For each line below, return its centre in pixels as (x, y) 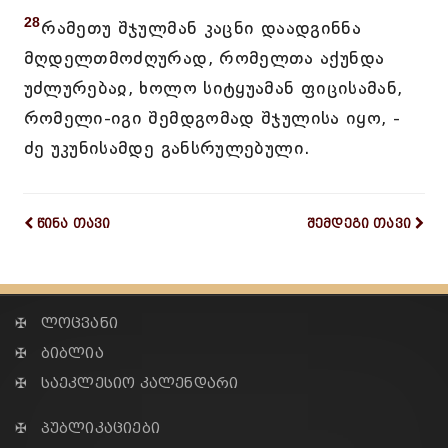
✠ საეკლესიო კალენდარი (127, 383)
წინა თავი (73, 223)
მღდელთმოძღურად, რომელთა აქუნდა (204, 58)
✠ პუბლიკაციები (87, 428)
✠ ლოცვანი (66, 323)
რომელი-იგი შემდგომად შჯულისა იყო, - (212, 118)
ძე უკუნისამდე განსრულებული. (167, 148)
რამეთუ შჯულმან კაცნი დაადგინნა (201, 28)
